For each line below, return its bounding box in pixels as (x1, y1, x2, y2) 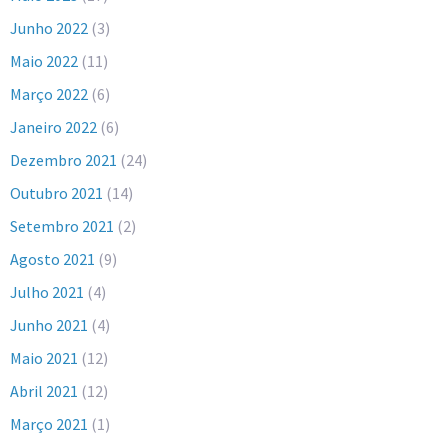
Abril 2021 (10, 381, 78, 402)
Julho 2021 (10, 282, 84, 303)
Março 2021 (10, 414, 88, 435)
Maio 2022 (10, 51, 78, 72)
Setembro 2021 (10, 216, 114, 237)
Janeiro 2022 (10, 117, 97, 138)
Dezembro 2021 (10, 150, 117, 171)
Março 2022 (10, 84, 88, 105)
